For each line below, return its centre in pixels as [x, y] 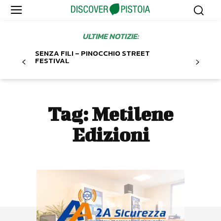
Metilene [132, 114]
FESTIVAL [52, 61]
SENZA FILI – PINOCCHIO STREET [92, 53]
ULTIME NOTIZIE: [110, 36]
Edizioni [110, 135]
